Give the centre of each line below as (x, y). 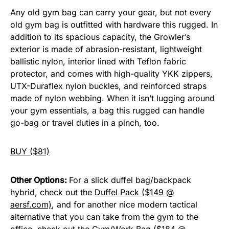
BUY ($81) (30, 151)
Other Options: (39, 180)
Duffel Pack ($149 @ (134, 192)
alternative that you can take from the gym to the (104, 217)
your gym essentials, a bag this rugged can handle (107, 110)
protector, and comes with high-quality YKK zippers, (111, 74)
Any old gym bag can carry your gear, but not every (111, 12)
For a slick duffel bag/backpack (130, 180)
